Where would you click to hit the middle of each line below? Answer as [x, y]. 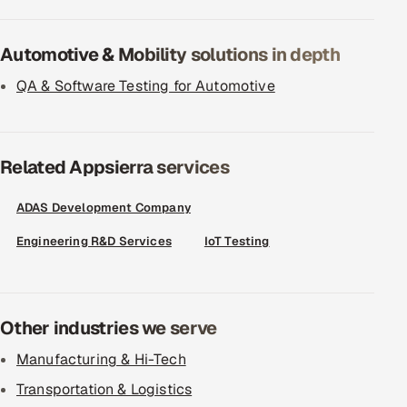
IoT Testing [237, 241]
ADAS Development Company [104, 208]
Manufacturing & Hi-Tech [101, 359]
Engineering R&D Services [94, 241]
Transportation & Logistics [104, 389]
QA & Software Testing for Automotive [146, 86]
